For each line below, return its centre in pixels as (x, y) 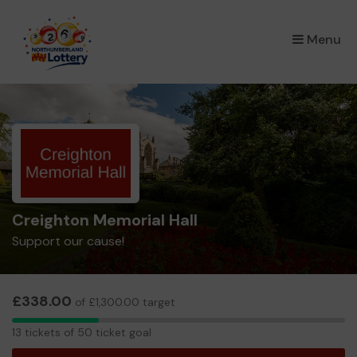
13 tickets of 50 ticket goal (82, 332)
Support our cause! (68, 241)
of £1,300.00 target (124, 302)
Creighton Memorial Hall (105, 220)
